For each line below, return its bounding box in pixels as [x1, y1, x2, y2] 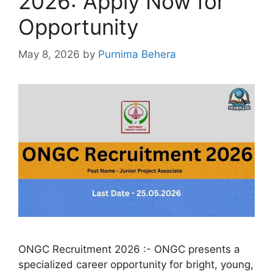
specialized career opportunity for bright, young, [18, 258, 253, 271]
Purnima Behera [98, 48, 176, 60]
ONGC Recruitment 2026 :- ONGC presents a [18, 243, 240, 256]
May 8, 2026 [18, 48, 80, 60]
